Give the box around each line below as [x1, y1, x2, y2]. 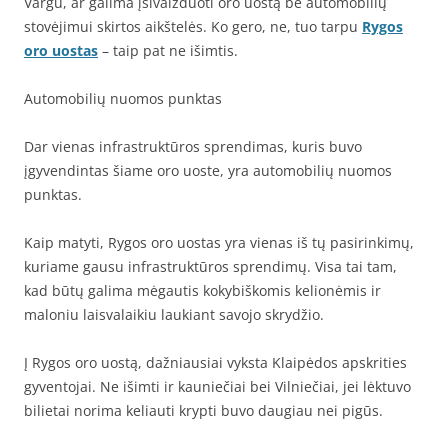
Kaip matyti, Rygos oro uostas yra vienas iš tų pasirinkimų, [24, 232, 414, 252]
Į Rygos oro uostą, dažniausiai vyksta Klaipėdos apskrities [24, 352, 407, 372]
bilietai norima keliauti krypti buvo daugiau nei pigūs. [24, 400, 383, 420]
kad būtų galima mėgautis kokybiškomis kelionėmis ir [24, 280, 381, 300]
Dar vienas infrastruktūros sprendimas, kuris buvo [24, 136, 362, 156]
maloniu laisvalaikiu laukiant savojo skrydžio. [24, 304, 324, 324]
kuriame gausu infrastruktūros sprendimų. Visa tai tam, [24, 256, 397, 276]
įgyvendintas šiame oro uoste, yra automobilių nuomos [24, 160, 392, 180]
